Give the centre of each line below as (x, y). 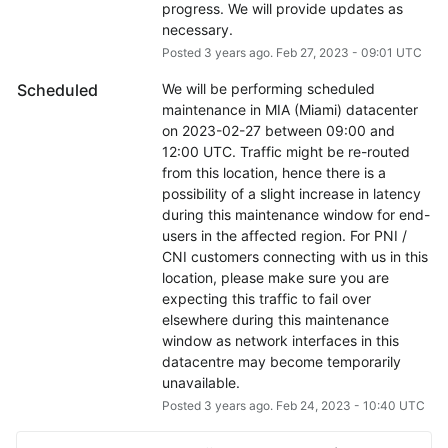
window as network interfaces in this (280, 341)
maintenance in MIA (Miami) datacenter (289, 110)
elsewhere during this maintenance (275, 320)
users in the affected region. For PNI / (284, 236)
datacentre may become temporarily (281, 362)
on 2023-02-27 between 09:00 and (278, 131)
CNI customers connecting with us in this (294, 257)
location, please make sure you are (275, 278)
